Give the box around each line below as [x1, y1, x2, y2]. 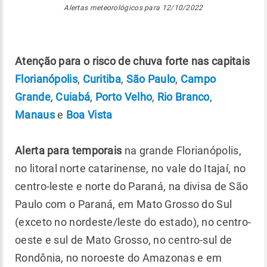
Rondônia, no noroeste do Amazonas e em [15, 252, 222, 264]
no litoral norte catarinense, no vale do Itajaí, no [15, 162, 246, 175]
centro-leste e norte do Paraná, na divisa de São [15, 180, 249, 193]
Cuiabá [55, 91, 91, 103]
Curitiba [82, 73, 121, 85]
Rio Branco [157, 91, 210, 103]
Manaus [15, 108, 55, 121]
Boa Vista [66, 108, 113, 121]
